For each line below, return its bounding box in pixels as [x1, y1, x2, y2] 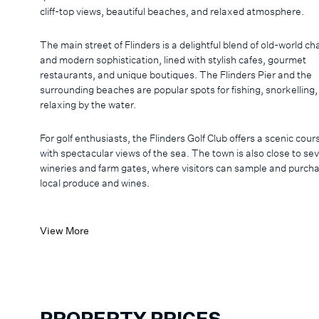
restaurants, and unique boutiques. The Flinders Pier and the [40, 68, 312, 81]
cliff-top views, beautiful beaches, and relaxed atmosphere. [40, 4, 306, 17]
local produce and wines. [40, 177, 152, 189]
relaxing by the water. [40, 98, 138, 111]
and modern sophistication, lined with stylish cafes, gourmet [40, 53, 306, 66]
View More [40, 224, 89, 237]
